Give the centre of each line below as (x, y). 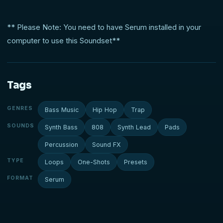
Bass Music (62, 110)
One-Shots (94, 162)
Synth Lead (134, 127)
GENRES (20, 109)
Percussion (61, 145)
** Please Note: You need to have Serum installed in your (104, 27)
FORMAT (20, 178)
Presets (136, 162)
